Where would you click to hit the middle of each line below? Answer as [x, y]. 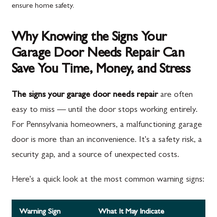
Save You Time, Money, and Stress [101, 70]
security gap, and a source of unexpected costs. [95, 155]
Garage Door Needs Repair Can [98, 54]
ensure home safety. [43, 6]
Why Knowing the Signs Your [89, 38]
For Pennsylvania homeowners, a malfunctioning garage [107, 125]
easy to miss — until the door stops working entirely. [105, 110]
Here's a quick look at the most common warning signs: [108, 180]
